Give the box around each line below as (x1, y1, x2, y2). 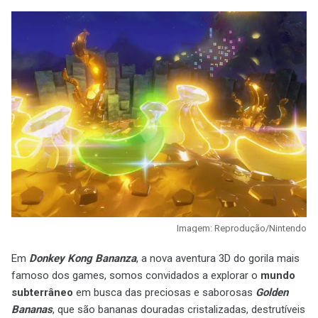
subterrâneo (11, 286, 73, 299)
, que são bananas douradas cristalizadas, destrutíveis (53, 303, 305, 316)
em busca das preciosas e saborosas (73, 286, 256, 299)
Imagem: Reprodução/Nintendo (177, 223, 307, 234)
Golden (256, 286, 288, 299)
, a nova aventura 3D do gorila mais (136, 252, 300, 265)
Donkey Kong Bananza (29, 252, 136, 265)
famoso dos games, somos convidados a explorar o (11, 269, 261, 282)
